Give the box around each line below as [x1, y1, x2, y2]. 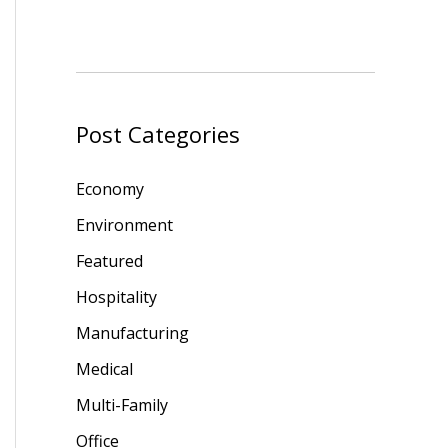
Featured [76, 249, 143, 272]
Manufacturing [76, 321, 189, 344]
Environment [76, 213, 173, 236]
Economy [76, 177, 144, 200]
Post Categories [76, 118, 240, 149]
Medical [76, 357, 133, 380]
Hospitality [76, 285, 157, 308]
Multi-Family [76, 393, 168, 416]
